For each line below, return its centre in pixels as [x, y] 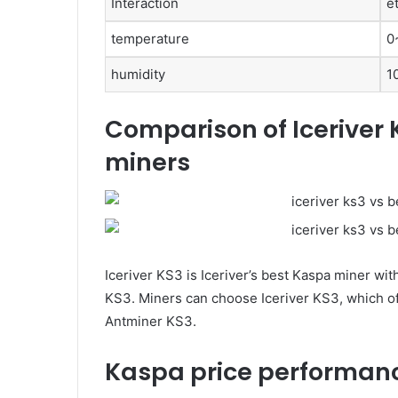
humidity [138, 75]
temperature [150, 39]
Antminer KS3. [151, 322]
